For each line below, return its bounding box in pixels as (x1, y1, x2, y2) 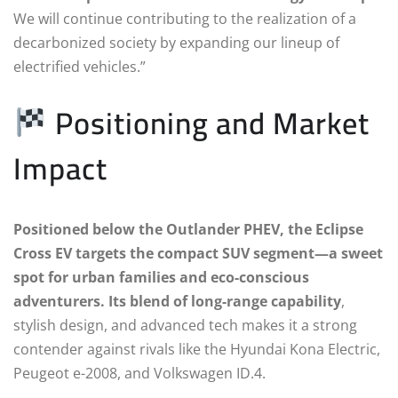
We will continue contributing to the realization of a (13, 8, 356, 28)
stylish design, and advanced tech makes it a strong (13, 314, 357, 335)
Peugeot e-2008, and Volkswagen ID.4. (13, 362, 266, 383)
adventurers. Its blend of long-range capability (13, 291, 341, 311)
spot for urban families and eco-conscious (13, 267, 309, 287)
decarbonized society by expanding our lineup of (13, 32, 339, 52)
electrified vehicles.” (13, 56, 146, 76)
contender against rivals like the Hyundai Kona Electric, (13, 338, 380, 359)
